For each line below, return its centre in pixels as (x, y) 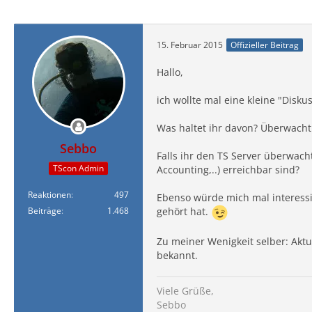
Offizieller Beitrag (265, 45)
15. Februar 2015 (190, 45)
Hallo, (170, 72)
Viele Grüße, (185, 291)
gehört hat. (184, 212)
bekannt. (177, 255)
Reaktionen (49, 194)
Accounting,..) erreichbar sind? (228, 170)
